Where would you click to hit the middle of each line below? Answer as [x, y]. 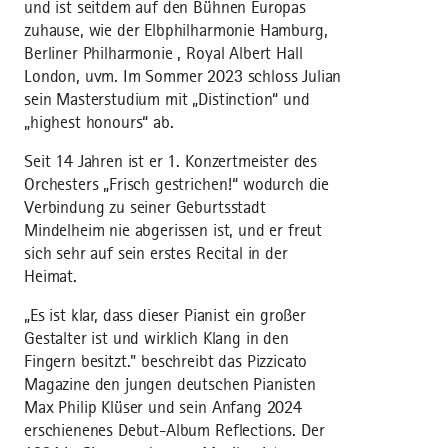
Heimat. [50, 276]
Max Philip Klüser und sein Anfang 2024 [163, 407]
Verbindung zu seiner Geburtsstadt [145, 207]
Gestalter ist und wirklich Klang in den [156, 338]
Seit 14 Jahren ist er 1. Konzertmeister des [171, 161]
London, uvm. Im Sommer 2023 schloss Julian [183, 76]
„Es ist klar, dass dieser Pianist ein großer [165, 315]
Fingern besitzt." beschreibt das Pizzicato [166, 361]
